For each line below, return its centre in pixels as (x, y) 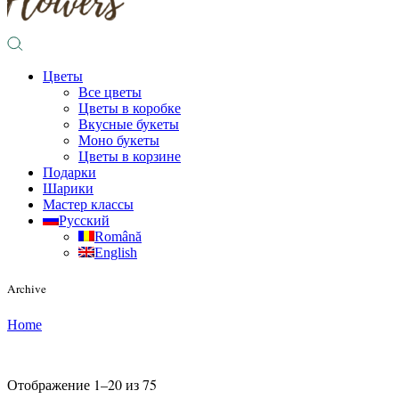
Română (118, 237)
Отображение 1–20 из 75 (82, 385)
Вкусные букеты (129, 125)
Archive (27, 289)
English (116, 253)
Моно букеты (119, 141)
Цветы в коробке (130, 109)
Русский (84, 221)
